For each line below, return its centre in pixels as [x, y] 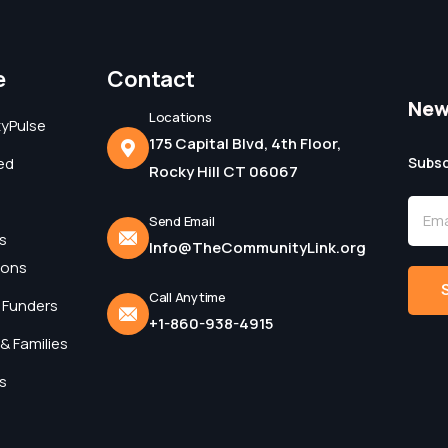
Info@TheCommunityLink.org [257, 247]
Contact [151, 79]
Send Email [182, 221]
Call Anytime [187, 297]
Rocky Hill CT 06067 [223, 171]
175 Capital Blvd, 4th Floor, [245, 143]
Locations [180, 117]
